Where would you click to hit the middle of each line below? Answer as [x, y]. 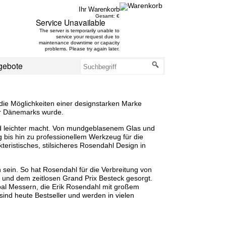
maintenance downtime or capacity [79, 43]
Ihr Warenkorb [99, 9]
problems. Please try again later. [82, 49]
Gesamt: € [107, 16]
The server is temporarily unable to [79, 31]
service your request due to [88, 37]
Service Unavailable [71, 22]
